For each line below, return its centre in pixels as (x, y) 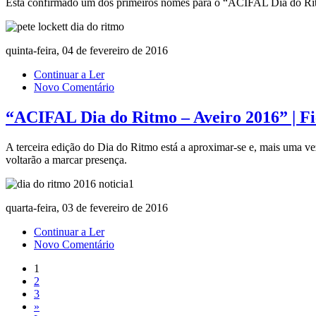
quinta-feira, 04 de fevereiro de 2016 (87, 50)
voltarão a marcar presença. (66, 159)
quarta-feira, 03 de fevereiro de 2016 (87, 207)
